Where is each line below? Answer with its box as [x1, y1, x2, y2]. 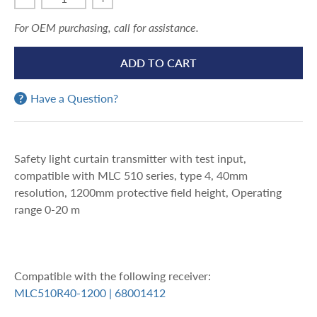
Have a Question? [30, 91, 118, 105]
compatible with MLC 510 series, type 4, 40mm [14, 168, 248, 182]
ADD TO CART [120, 55, 197, 69]
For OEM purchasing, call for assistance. [14, 20, 199, 34]
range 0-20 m [14, 202, 80, 216]
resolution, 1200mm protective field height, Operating [14, 185, 282, 199]
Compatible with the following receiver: [14, 268, 211, 282]
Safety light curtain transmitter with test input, [14, 151, 246, 165]
